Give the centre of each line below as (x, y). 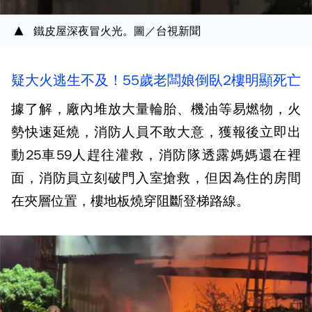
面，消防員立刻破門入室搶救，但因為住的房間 (156, 178)
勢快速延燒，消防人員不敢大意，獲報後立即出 (156, 132)
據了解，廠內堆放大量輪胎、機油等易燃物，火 (156, 109)
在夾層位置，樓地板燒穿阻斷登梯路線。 (130, 201)
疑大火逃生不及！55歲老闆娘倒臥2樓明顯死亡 (156, 80)
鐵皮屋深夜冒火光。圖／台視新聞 (117, 31)
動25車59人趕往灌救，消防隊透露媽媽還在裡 (156, 155)
